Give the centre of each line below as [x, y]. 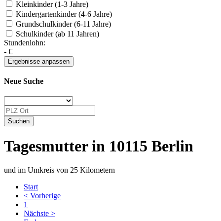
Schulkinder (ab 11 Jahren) [56, 34]
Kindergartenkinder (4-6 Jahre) [63, 14]
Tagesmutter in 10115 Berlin [99, 146]
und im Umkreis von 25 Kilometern [59, 170]
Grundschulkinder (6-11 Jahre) [62, 24]
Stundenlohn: [25, 42]
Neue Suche [24, 81]
